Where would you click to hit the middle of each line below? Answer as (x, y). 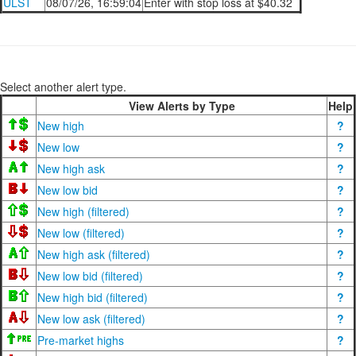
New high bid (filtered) (93, 297)
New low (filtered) (81, 233)
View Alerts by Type (182, 106)
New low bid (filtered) (90, 276)
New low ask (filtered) (91, 319)
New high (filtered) (83, 211)
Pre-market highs (81, 340)
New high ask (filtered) (94, 254)
